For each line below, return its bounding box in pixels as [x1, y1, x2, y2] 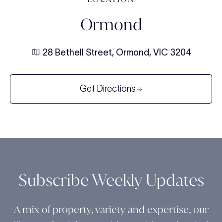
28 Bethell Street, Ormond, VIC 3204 [42, 48, 191, 58]
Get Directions [79, 84, 136, 94]
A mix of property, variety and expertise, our [13, 203, 209, 216]
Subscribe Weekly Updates [18, 170, 204, 190]
